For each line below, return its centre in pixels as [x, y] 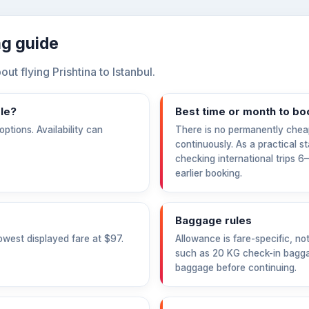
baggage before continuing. [236, 268]
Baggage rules [213, 220]
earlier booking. [209, 173]
